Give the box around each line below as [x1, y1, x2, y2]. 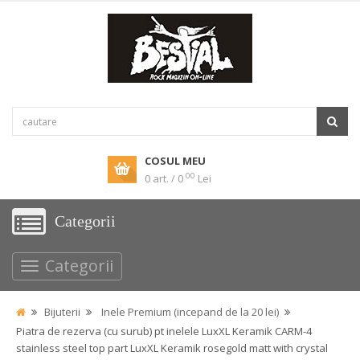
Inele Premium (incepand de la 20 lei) [101, 305, 279, 319]
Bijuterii [44, 305, 80, 319]
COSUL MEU [145, 153, 206, 168]
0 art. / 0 [145, 171, 183, 186]
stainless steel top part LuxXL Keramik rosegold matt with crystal [16, 341, 328, 355]
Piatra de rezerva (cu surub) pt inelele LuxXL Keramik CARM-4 [16, 324, 312, 338]
